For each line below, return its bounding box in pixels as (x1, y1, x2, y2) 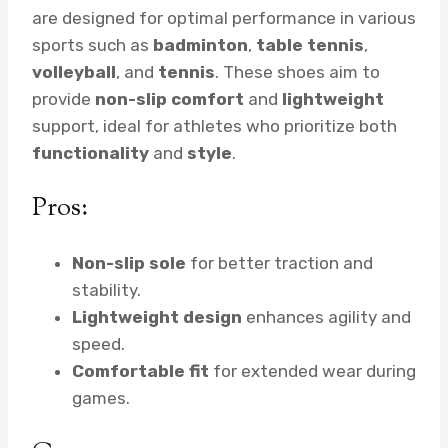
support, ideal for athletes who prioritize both (32, 116, 397, 137)
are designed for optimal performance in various (32, 8, 416, 29)
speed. (72, 334, 125, 355)
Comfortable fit (72, 361, 209, 382)
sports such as (32, 35, 153, 56)
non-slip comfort (95, 89, 244, 110)
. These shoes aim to (215, 62, 380, 83)
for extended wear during (209, 361, 416, 382)
